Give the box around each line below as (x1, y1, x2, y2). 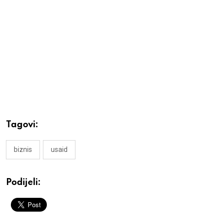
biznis (14, 145, 32, 153)
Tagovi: (6, 120, 38, 129)
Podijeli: (6, 178, 41, 187)
